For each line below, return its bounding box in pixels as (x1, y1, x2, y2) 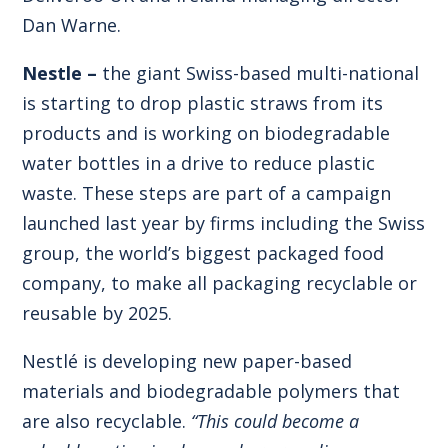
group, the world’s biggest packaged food (22, 240, 385, 265)
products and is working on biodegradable (22, 120, 391, 145)
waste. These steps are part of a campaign (22, 180, 392, 205)
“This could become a (191, 408, 360, 433)
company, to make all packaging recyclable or (22, 270, 418, 295)
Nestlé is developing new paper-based (22, 348, 353, 373)
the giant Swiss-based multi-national (97, 60, 420, 85)
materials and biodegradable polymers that (22, 378, 401, 403)
